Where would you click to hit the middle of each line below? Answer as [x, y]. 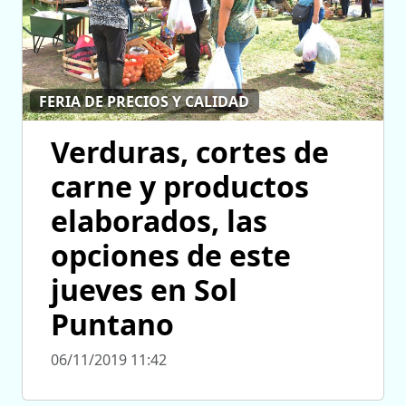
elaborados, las [159, 221]
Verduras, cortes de [190, 152]
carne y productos [180, 187]
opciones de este [171, 256]
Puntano [112, 324]
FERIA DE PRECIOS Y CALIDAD [145, 101]
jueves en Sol [144, 290]
